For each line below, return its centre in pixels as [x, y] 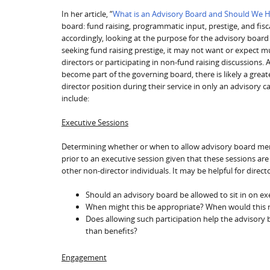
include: [75, 98]
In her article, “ [87, 14]
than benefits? [111, 231]
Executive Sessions [95, 122]
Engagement [84, 257]
